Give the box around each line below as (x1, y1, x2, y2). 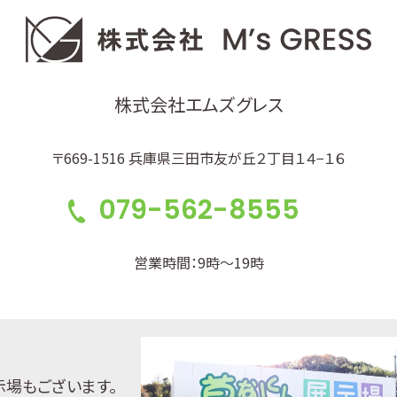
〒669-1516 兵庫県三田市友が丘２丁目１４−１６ (51, 146, 346, 168)
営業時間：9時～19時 (133, 251, 264, 273)
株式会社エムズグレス (113, 90, 284, 117)
